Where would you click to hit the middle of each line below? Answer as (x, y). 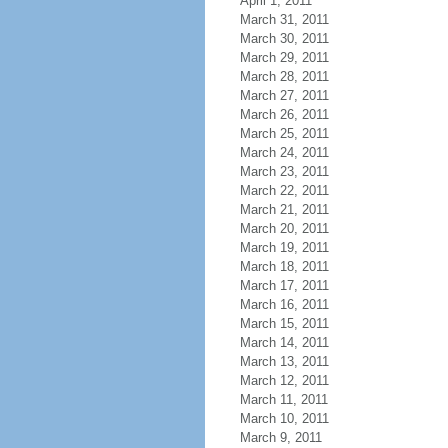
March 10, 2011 (284, 418)
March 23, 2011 (284, 171)
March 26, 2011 (284, 114)
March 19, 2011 (284, 247)
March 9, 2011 (280, 437)
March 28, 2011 (284, 76)
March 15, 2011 (284, 323)
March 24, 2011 (284, 152)
